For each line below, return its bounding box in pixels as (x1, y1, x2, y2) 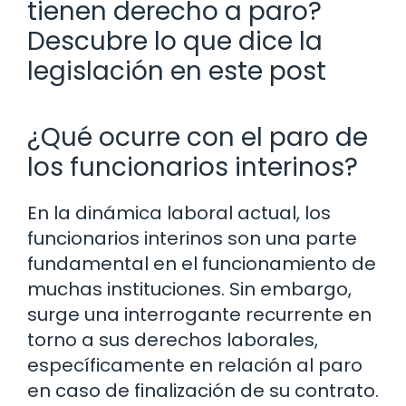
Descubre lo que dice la (27, 23, 323, 59)
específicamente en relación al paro (27, 352, 362, 378)
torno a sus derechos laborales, (27, 326, 318, 353)
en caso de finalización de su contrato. (27, 377, 379, 403)
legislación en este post (27, 53, 326, 89)
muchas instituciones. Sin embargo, (27, 275, 352, 302)
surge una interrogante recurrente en (27, 301, 372, 327)
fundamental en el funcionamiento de (27, 250, 376, 276)
